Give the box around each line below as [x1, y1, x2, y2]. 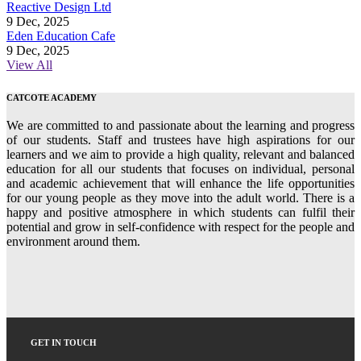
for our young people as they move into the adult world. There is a [6, 191, 355, 205]
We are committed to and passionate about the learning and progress [6, 118, 355, 133]
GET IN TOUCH [31, 338, 97, 348]
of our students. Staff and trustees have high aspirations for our [6, 133, 355, 147]
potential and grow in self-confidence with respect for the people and [6, 220, 355, 234]
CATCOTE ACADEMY [6, 93, 97, 103]
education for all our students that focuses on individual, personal [6, 162, 355, 176]
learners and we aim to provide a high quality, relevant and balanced [6, 147, 355, 162]
